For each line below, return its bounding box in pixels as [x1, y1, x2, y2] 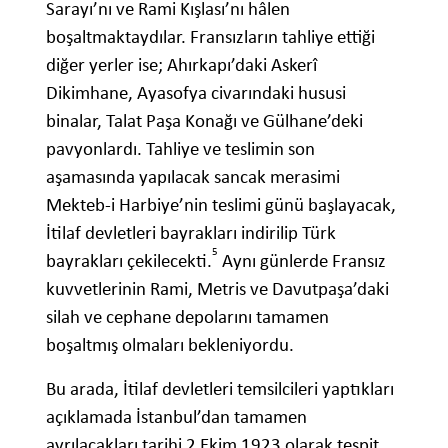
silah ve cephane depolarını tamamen [46, 305, 329, 329]
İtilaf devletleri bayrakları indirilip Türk [46, 221, 336, 245]
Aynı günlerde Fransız [218, 249, 386, 273]
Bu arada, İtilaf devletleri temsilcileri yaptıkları [46, 377, 394, 401]
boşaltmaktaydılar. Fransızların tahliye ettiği [46, 25, 375, 49]
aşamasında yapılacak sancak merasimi [46, 165, 340, 189]
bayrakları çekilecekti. [46, 249, 212, 273]
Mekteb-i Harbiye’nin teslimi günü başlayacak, [46, 193, 396, 217]
